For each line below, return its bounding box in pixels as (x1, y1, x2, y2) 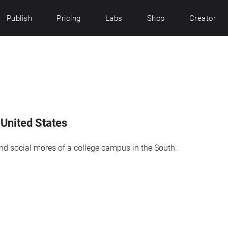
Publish (6, 13, 32, 23)
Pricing (56, 13, 81, 23)
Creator (189, 13, 216, 23)
